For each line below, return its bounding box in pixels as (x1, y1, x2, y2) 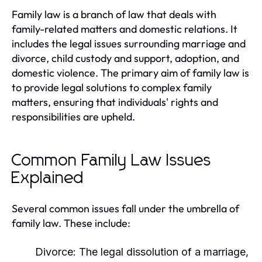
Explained (12, 170, 84, 187)
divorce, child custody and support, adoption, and (12, 51, 239, 65)
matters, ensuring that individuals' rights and (12, 95, 218, 109)
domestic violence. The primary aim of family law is (12, 66, 249, 80)
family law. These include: (12, 216, 130, 230)
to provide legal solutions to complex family (12, 81, 212, 94)
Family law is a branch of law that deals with (12, 8, 216, 21)
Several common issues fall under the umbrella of (12, 202, 239, 215)
